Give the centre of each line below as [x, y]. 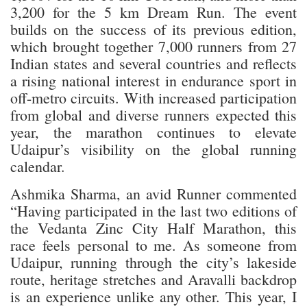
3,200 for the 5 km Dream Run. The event [153, 12]
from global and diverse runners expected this [153, 114]
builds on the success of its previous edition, [153, 29]
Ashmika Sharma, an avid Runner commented [153, 193]
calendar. [38, 166]
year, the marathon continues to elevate [153, 132]
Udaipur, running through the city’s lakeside [153, 262]
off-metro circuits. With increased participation [153, 97]
